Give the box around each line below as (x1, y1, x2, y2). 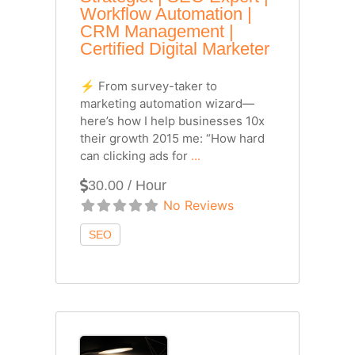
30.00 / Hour (88, 177, 166, 194)
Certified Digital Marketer (80, 39, 269, 59)
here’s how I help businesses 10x (80, 113, 265, 129)
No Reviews (163, 197, 234, 214)
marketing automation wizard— (80, 96, 254, 112)
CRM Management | (80, 21, 234, 42)
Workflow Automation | (80, 4, 252, 25)
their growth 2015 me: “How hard (80, 131, 265, 147)
